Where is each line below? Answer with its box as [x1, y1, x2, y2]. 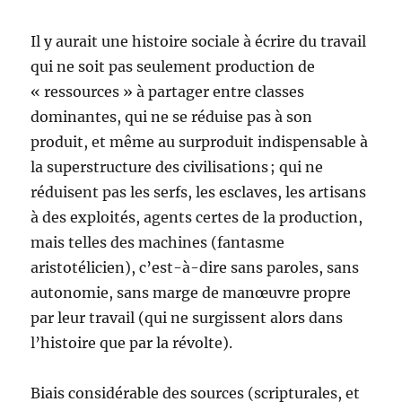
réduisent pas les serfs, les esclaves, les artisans [31, 183, 367, 202]
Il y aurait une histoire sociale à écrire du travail [31, 32, 367, 51]
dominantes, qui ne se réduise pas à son [31, 108, 313, 127]
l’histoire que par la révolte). [31, 334, 233, 353]
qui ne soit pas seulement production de [31, 57, 316, 76]
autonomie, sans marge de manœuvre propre [31, 284, 352, 302]
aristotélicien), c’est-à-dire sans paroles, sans [31, 258, 360, 277]
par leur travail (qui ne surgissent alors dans [31, 309, 344, 328]
